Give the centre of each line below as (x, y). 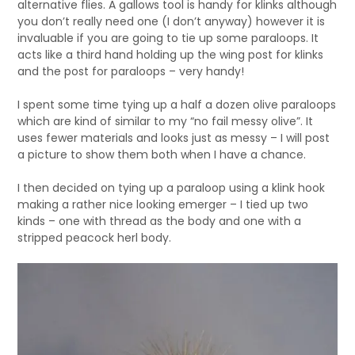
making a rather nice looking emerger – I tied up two (163, 204)
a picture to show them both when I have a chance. (162, 155)
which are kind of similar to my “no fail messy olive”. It (166, 121)
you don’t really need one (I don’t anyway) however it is (172, 21)
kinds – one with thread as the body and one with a (160, 221)
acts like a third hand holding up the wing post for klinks (171, 55)
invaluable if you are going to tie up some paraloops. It (168, 38)
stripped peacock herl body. (95, 238)
